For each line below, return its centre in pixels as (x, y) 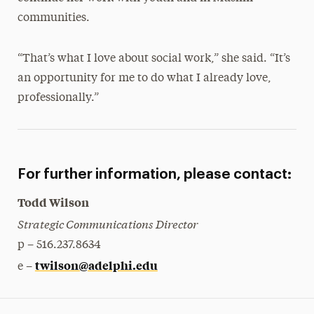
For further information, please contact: (154, 175)
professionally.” (58, 98)
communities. (53, 18)
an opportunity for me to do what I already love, (144, 78)
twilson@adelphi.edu (96, 265)
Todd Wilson (53, 202)
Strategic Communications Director (107, 223)
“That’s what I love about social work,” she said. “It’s (153, 59)
